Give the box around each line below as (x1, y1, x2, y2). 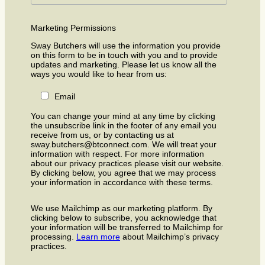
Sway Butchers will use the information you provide (31, 40, 221, 50)
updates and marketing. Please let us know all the (31, 59, 216, 69)
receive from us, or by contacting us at (31, 130, 174, 140)
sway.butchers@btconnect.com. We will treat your (31, 139, 216, 149)
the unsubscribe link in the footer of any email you (31, 120, 216, 130)
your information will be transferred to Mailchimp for (31, 222, 223, 232)
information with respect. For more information (31, 148, 204, 159)
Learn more (76, 231, 120, 241)
